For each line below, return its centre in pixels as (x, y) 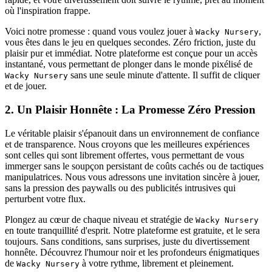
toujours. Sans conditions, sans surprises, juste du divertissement (127, 241)
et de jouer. (26, 86)
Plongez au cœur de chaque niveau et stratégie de (100, 219)
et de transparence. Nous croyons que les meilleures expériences (127, 144)
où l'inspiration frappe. (48, 11)
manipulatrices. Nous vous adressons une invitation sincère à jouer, (132, 177)
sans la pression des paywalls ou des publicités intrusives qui (120, 188)
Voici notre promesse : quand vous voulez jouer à (100, 32)
